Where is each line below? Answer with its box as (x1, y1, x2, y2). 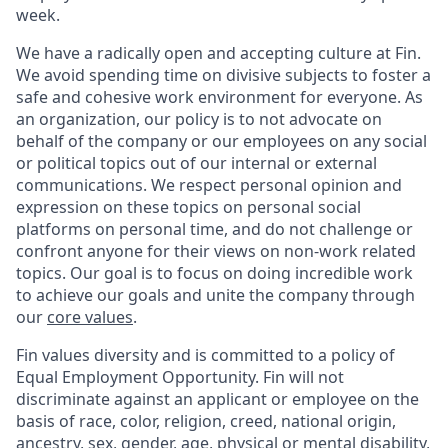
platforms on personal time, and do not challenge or (16, 218, 413, 240)
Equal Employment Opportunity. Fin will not (16, 366, 344, 388)
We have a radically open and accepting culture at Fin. (16, 42, 421, 64)
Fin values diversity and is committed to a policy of (16, 344, 395, 366)
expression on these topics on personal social (16, 196, 361, 218)
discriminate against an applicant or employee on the (16, 388, 419, 410)
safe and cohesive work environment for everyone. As (16, 86, 423, 108)
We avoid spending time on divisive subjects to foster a (16, 64, 431, 86)
